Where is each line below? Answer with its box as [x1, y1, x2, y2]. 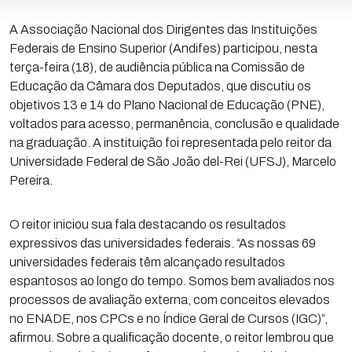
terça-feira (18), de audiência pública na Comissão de [9, 60, 305, 74]
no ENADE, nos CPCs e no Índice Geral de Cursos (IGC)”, [9, 312, 328, 325]
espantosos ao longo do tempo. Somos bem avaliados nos [9, 274, 335, 288]
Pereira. [9, 174, 53, 187]
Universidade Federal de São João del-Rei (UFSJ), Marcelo [9, 155, 336, 168]
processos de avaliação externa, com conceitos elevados [9, 293, 330, 306]
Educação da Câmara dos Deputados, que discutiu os [9, 79, 311, 93]
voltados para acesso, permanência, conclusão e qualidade [9, 117, 339, 130]
